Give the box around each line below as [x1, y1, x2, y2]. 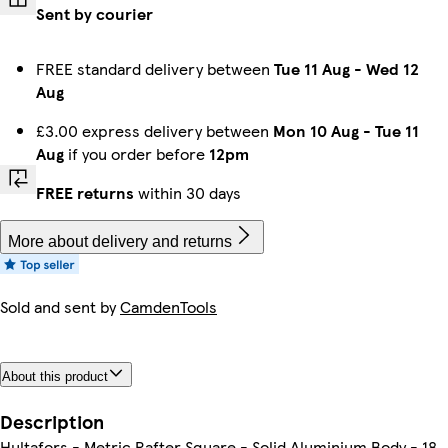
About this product [2, 368, 108, 384]
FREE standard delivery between [36, 57, 274, 80]
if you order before [64, 142, 209, 165]
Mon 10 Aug [273, 119, 359, 142]
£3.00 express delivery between [36, 119, 273, 142]
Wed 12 [366, 57, 419, 80]
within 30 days [134, 181, 241, 204]
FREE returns [36, 181, 134, 204]
